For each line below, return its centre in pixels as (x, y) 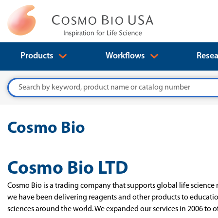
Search (18, 84)
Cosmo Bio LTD (68, 169)
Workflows (126, 56)
